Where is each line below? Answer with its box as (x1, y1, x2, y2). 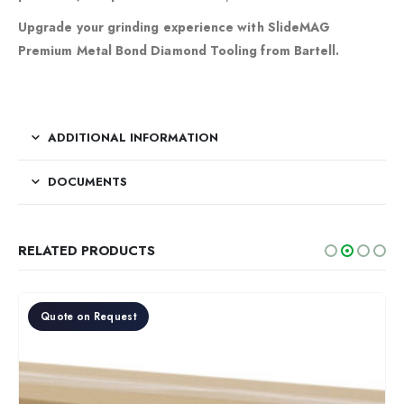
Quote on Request (41, 308, 136, 324)
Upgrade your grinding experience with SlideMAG (18, 18, 331, 37)
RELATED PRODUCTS (18, 240, 155, 261)
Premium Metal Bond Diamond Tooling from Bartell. (18, 41, 340, 60)
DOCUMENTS (48, 172, 127, 190)
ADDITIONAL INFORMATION (48, 128, 218, 146)
